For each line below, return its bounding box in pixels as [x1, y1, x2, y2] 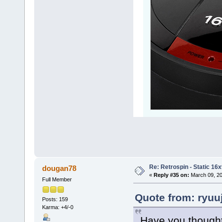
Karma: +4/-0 [42, 204, 73, 211]
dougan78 [42, 164, 77, 173]
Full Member [42, 176, 72, 183]
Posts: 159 [42, 196, 68, 203]
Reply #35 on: [153, 172, 189, 178]
